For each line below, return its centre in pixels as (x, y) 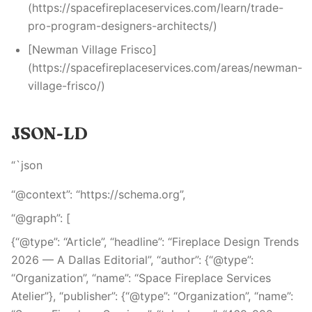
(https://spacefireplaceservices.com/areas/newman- (165, 68)
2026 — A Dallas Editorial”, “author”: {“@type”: (132, 260)
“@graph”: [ (41, 218)
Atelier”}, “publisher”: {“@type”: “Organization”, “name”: (152, 296)
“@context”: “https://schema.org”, (98, 194)
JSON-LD (49, 133)
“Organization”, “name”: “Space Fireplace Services (141, 278)
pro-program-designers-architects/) (123, 26)
